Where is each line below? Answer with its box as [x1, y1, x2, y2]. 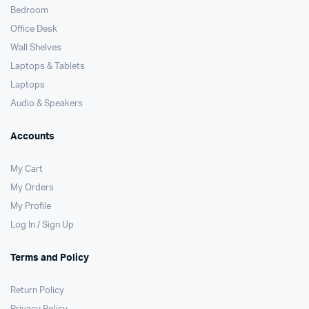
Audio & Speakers [10, 99, 83, 109]
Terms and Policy [10, 253, 89, 263]
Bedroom [10, 6, 48, 16]
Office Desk [10, 25, 57, 34]
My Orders [10, 183, 54, 193]
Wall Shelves [10, 43, 61, 53]
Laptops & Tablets [10, 62, 85, 72]
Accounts [10, 132, 54, 142]
